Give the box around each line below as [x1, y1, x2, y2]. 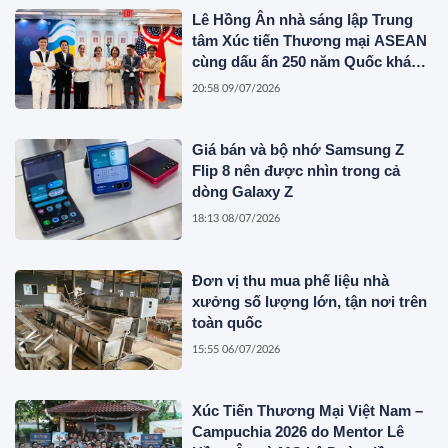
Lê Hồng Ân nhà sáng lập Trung [192, 10, 414, 28]
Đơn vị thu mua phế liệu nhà [192, 271, 390, 289]
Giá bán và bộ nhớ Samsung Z [192, 141, 405, 159]
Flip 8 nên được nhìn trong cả [192, 162, 401, 180]
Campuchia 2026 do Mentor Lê [192, 422, 405, 440]
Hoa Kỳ [192, 73, 244, 91]
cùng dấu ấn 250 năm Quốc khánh [192, 52, 430, 70]
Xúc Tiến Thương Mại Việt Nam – [192, 401, 424, 419]
